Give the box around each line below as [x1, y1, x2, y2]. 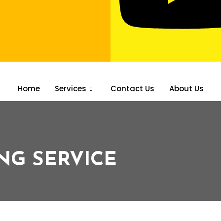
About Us [169, 83, 204, 94]
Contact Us [110, 83, 154, 94]
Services [54, 83, 86, 94]
